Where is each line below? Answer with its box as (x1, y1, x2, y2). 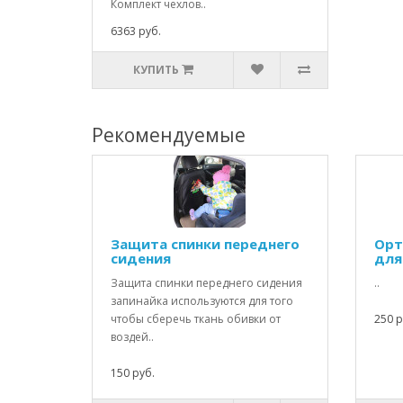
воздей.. (111, 329, 154, 345)
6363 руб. (111, 23, 161, 39)
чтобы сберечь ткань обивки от (111, 311, 281, 327)
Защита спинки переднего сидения (111, 275, 302, 291)
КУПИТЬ (132, 62, 179, 77)
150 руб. (111, 365, 155, 381)
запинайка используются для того (111, 293, 293, 309)
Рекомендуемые (92, 122, 246, 148)
